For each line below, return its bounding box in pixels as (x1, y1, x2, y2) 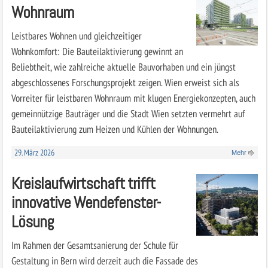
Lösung (11, 211, 54, 232)
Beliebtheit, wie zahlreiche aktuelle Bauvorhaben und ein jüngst (11, 59, 236, 74)
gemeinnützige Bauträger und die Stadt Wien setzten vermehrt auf (11, 106, 245, 120)
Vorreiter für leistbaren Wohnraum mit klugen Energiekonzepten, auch (11, 90, 255, 105)
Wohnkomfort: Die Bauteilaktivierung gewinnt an (11, 44, 183, 58)
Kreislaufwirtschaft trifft (11, 172, 155, 194)
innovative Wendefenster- (11, 191, 160, 213)
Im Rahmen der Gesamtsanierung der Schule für (11, 237, 178, 252)
